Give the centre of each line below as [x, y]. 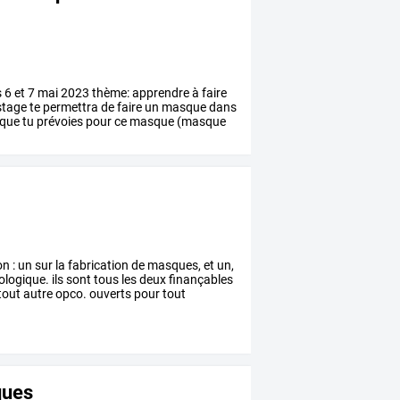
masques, [173, 265]
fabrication [97, 265]
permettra [70, 107]
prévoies [59, 121]
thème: [110, 92]
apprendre [160, 92]
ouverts [109, 293]
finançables [200, 279]
